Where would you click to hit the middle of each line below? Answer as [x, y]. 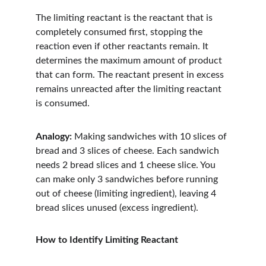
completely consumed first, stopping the [120, 32]
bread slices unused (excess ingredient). [117, 208]
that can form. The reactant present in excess [131, 75]
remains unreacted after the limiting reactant [130, 89]
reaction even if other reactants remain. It [123, 46]
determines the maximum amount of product [130, 61]
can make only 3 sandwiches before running [128, 179]
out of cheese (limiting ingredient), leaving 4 [127, 194]
